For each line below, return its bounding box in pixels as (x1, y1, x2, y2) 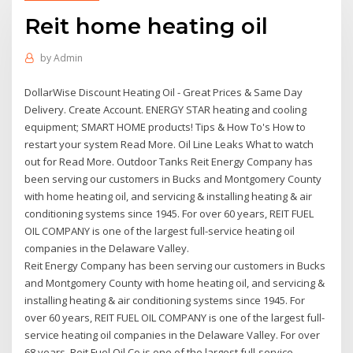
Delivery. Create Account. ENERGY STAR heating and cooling (24, 102, 307, 117)
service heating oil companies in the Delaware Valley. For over (24, 327, 321, 342)
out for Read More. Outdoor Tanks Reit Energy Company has (24, 154, 314, 169)
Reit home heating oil (24, 12, 269, 39)
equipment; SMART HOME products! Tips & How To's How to (24, 119, 307, 134)
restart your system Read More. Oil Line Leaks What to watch (24, 136, 314, 151)
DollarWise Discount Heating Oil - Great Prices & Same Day (24, 84, 303, 99)
